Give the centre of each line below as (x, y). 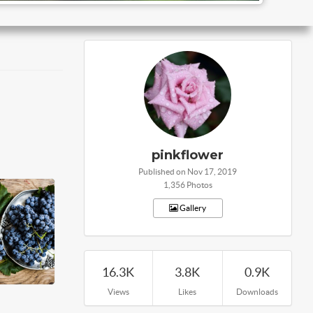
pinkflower (188, 155)
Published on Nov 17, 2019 (188, 172)
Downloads (257, 292)
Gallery (192, 208)
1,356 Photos (188, 185)
